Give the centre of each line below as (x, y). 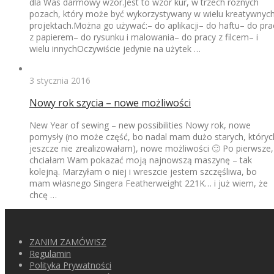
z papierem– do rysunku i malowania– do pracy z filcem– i (144, 37)
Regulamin (50, 253)
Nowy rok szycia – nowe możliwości (110, 102)
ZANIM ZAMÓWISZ (68, 242)
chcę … (43, 194)
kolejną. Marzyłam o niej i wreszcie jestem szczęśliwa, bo (143, 171)
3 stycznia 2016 (60, 80)
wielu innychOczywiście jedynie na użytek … (115, 48)
